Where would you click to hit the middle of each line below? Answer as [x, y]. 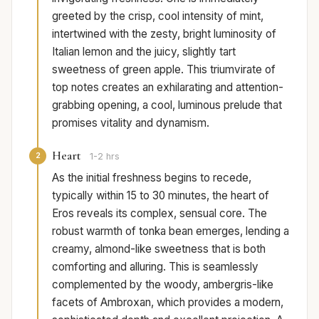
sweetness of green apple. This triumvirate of [164, 69]
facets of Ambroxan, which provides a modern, [168, 302]
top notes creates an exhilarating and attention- [168, 87]
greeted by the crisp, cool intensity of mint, [158, 16]
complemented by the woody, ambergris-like [163, 284]
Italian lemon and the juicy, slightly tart [144, 51]
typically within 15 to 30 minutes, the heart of [161, 195]
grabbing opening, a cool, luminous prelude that [167, 105]
